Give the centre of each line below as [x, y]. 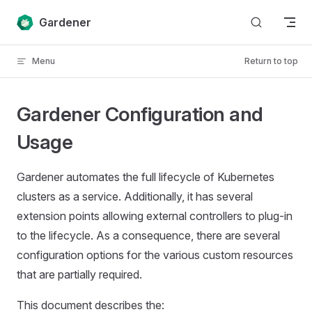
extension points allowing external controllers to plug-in [155, 216]
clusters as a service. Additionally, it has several [135, 196]
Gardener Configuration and [140, 114]
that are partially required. [79, 274]
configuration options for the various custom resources [155, 255]
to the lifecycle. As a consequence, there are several [148, 235]
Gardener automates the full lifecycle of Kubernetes [146, 177]
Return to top [271, 61]
